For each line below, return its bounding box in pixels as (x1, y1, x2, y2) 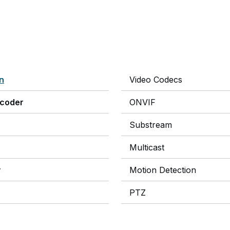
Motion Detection (129, 165, 196, 175)
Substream (129, 120, 172, 130)
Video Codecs (129, 74, 182, 85)
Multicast (129, 142, 164, 152)
